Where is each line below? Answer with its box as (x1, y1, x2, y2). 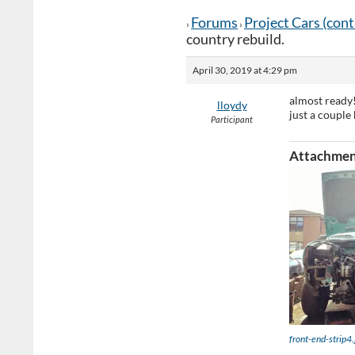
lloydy (216, 98, 247, 112)
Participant (211, 114, 253, 124)
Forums (191, 13, 238, 31)
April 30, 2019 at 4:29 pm (193, 64, 297, 76)
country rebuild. (186, 30, 284, 48)
